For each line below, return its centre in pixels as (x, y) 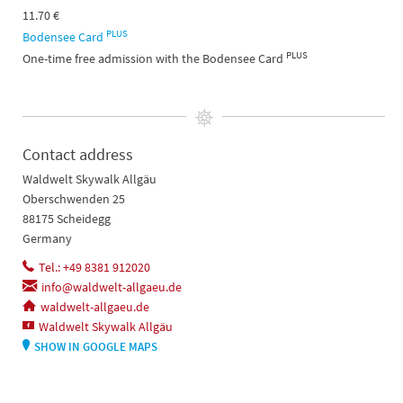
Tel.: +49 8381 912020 (94, 267)
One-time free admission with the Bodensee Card (154, 59)
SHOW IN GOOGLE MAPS (96, 346)
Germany (47, 238)
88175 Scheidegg (67, 218)
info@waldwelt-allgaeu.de (112, 287)
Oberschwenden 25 (74, 198)
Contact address (78, 154)
